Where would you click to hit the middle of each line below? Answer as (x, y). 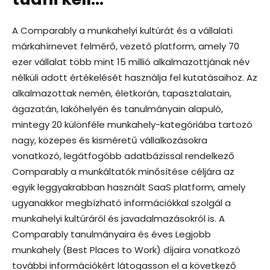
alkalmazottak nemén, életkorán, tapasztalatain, (122, 93)
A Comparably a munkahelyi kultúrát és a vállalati (122, 30)
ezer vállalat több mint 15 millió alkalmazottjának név (131, 61)
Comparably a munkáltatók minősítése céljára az (123, 171)
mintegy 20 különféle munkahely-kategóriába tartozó (132, 124)
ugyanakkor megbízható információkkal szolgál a (121, 202)
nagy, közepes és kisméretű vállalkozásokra (110, 140)
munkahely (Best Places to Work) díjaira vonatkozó (126, 250)
